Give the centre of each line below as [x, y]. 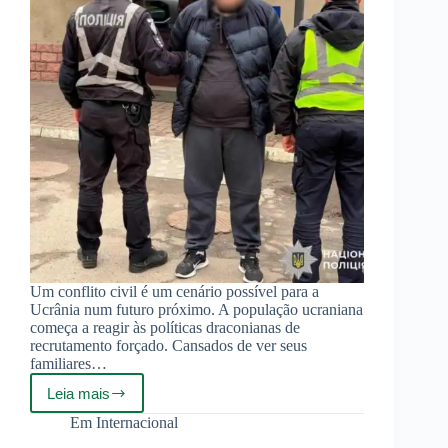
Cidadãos [116, 400]
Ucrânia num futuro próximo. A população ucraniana [196, 310]
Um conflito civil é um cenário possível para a [174, 292]
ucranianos [121, 417]
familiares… [68, 364]
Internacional [137, 423]
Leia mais [78, 393]
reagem [110, 434]
